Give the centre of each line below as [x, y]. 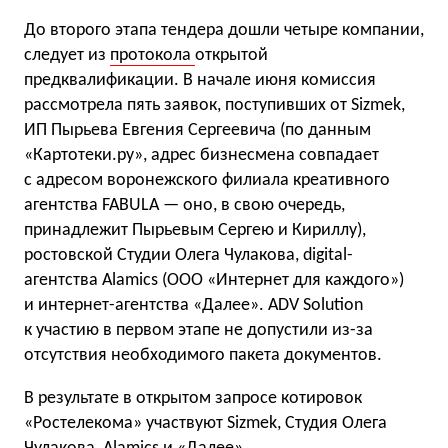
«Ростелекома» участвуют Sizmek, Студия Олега [205, 423]
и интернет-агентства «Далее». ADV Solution [193, 305]
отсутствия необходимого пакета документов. [203, 355]
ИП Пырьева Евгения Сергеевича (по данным [197, 130]
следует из [67, 55]
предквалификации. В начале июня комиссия [200, 80]
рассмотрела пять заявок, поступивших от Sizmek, [214, 105]
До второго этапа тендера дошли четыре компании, [224, 30]
